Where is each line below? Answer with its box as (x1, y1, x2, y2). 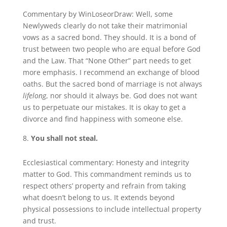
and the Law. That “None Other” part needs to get (22, 55, 191, 65)
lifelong (22, 90, 46, 100)
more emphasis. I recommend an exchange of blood (22, 67, 200, 77)
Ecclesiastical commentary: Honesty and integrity (22, 157, 189, 167)
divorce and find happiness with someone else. (22, 113, 183, 124)
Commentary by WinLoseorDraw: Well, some (22, 9, 173, 19)
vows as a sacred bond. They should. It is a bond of (22, 32, 196, 42)
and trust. (22, 215, 56, 225)
